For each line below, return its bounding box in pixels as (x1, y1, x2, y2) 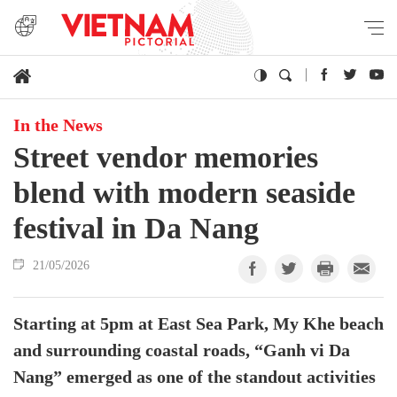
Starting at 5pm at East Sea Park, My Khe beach (13, 314, 384, 335)
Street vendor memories (13, 140, 318, 175)
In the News (13, 115, 103, 136)
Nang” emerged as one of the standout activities (13, 367, 376, 388)
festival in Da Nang (13, 211, 259, 245)
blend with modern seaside (13, 175, 355, 210)
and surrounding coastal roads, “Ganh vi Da (13, 340, 350, 362)
